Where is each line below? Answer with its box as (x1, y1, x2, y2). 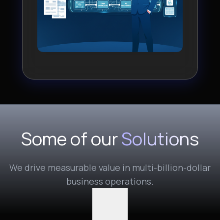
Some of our (21, 127, 121, 151)
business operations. (66, 175, 154, 187)
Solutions (121, 127, 199, 151)
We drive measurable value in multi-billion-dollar (9, 162, 211, 173)
